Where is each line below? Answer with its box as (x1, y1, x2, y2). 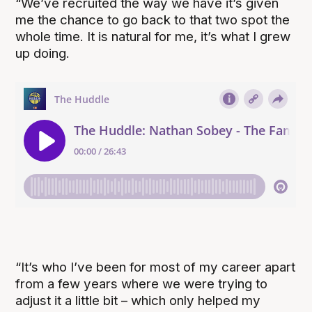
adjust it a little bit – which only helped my (15, 292, 261, 309)
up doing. (15, 45, 70, 62)
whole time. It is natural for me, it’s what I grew (15, 29, 291, 45)
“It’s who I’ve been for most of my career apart (15, 259, 296, 276)
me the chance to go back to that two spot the (15, 12, 290, 29)
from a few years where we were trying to (15, 276, 268, 292)
